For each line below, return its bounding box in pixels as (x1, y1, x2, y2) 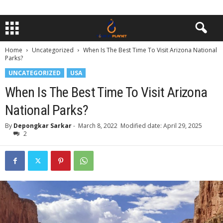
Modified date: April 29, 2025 (120, 121, 202, 130)
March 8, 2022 (78, 121, 117, 130)
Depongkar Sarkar (13, 121, 72, 130)
